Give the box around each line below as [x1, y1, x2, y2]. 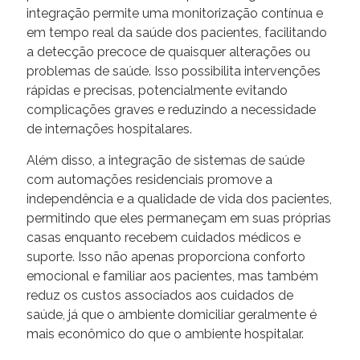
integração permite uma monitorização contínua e [27, 5, 323, 21]
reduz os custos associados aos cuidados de [27, 287, 293, 303]
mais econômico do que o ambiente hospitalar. [27, 325, 304, 342]
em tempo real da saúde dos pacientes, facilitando [27, 24, 327, 40]
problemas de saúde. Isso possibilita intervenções [27, 63, 321, 79]
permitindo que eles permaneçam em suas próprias [27, 210, 331, 226]
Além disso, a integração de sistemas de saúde [27, 152, 305, 168]
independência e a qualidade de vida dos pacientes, [27, 190, 332, 207]
